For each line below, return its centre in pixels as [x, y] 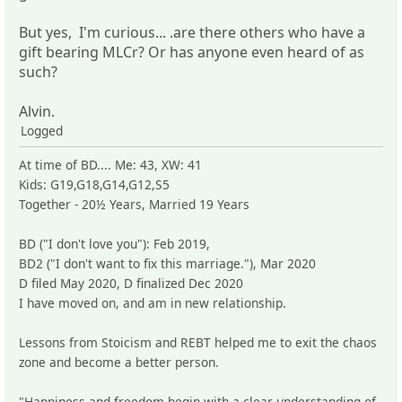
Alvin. [37, 111]
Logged [42, 130]
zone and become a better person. [121, 362]
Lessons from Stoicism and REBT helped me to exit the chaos [198, 342]
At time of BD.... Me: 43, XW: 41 [110, 164]
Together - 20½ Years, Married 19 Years [134, 204]
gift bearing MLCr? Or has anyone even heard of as [192, 52]
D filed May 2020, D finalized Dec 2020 [131, 283]
